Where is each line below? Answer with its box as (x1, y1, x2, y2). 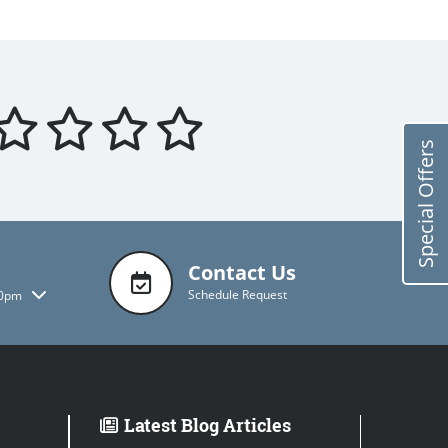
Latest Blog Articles (123, 413, 291, 437)
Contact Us (188, 259, 296, 286)
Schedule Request (188, 286, 287, 303)
